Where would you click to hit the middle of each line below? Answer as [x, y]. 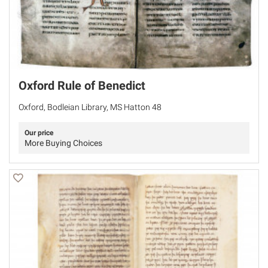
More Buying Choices [63, 143]
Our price [39, 133]
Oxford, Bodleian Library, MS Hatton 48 [90, 107]
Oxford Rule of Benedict [82, 85]
